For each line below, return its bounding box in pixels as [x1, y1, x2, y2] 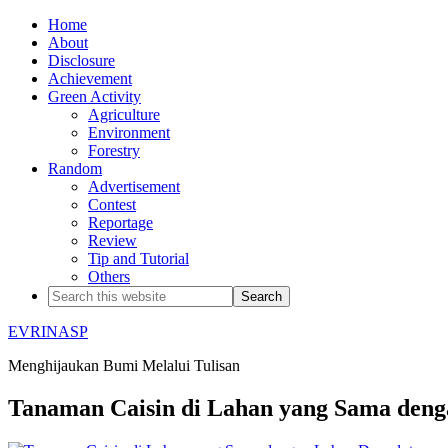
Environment [88, 124, 170, 141]
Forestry [88, 142, 140, 159]
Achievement [48, 70, 132, 87]
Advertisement [88, 178, 180, 195]
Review [88, 232, 137, 249]
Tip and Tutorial [88, 250, 189, 267]
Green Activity [48, 88, 141, 105]
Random [48, 160, 102, 177]
